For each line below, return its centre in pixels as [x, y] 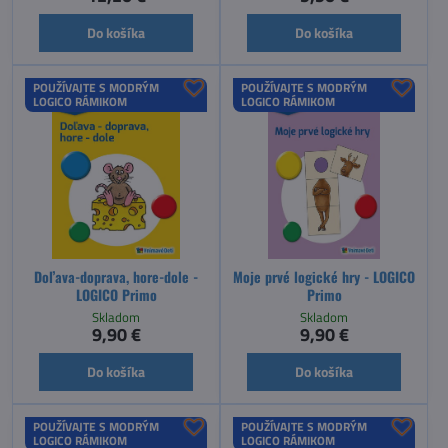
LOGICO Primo [116, 294]
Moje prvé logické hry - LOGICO [324, 276]
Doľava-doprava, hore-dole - [116, 276]
